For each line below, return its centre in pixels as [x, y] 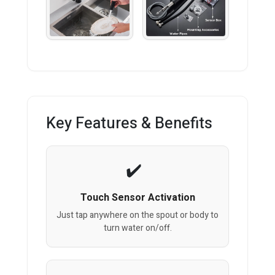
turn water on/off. [137, 228]
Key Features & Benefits [129, 124]
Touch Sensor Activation [137, 198]
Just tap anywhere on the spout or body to [137, 215]
